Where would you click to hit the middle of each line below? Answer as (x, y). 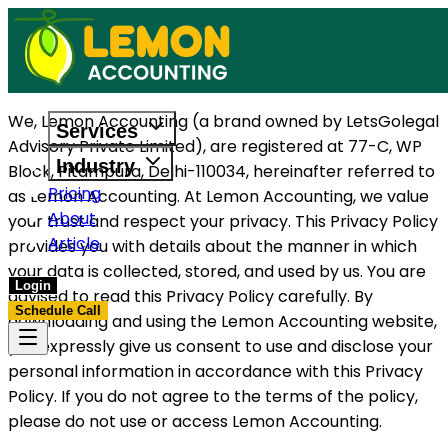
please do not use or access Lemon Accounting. (195, 421)
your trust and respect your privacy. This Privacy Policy (223, 221)
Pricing (74, 193)
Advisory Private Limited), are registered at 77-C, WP (215, 146)
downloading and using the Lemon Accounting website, (222, 321)
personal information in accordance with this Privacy (215, 371)
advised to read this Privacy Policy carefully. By (190, 296)
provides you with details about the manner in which (212, 246)
